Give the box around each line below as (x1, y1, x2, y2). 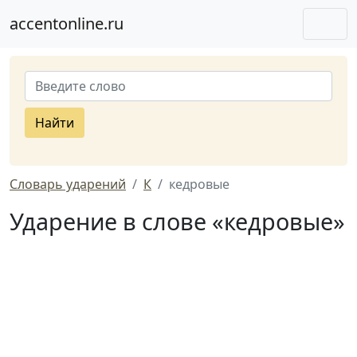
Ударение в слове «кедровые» (10, 206, 345, 237)
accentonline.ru (10, 13, 124, 34)
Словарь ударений (10, 175, 126, 193)
